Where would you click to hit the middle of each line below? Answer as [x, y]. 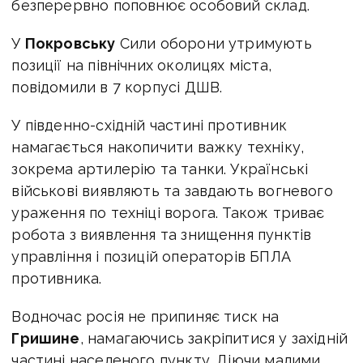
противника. [57, 278]
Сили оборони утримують [214, 43]
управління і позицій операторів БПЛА [151, 256]
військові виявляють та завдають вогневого [172, 190]
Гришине [46, 338]
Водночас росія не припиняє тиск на [145, 316]
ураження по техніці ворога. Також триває [168, 212]
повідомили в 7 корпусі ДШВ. [117, 87]
